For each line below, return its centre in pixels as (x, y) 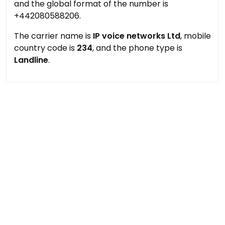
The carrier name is (53, 36)
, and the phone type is (137, 48)
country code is (45, 48)
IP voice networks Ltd (137, 36)
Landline (31, 60)
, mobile (196, 36)
